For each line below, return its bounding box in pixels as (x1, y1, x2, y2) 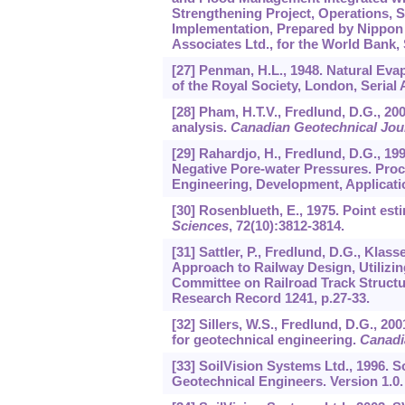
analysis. (171, 119, 231, 136)
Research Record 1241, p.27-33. (171, 290, 370, 306)
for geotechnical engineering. (171, 332, 360, 348)
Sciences (171, 218, 229, 234)
